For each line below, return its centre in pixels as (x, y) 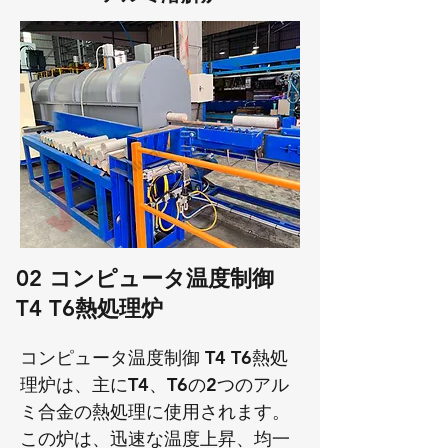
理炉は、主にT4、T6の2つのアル (154, 384)
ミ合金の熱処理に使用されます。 (155, 411)
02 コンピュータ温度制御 (145, 278)
